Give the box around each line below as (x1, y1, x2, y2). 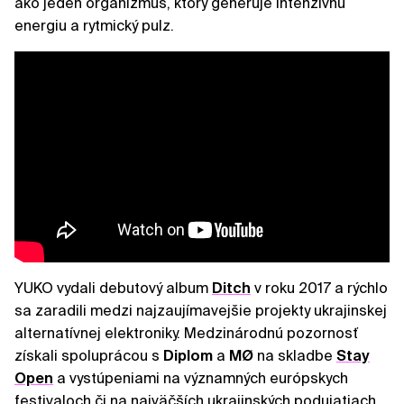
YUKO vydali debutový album (14, 280, 212, 298)
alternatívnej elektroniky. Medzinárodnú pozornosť (14, 325, 358, 343)
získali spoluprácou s (14, 347, 163, 365)
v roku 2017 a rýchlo (251, 280, 388, 298)
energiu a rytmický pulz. (14, 17, 174, 35)
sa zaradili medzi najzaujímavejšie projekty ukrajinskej (14, 302, 387, 320)
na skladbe (253, 347, 336, 365)
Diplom (163, 347, 213, 365)
